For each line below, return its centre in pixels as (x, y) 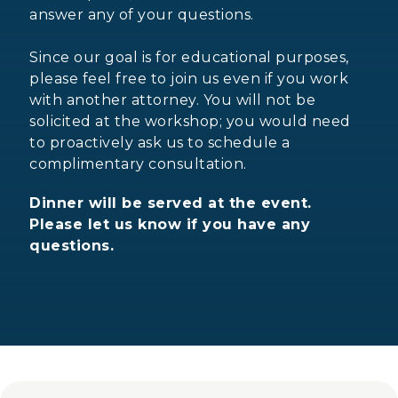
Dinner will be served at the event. (171, 203)
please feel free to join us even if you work (189, 78)
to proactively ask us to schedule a (160, 142)
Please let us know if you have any (170, 224)
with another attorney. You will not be (173, 99)
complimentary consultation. (138, 163)
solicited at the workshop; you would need (190, 121)
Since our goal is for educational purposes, (189, 57)
